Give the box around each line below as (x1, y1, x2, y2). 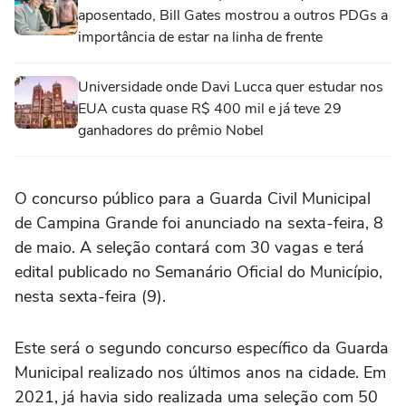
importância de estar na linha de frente (78, 27, 323, 47)
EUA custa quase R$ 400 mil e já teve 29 (78, 99, 342, 119)
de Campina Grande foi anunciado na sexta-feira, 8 (14, 212, 383, 234)
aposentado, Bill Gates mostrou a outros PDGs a (78, 5, 388, 25)
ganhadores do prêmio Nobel (78, 121, 264, 140)
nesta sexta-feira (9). (14, 285, 166, 307)
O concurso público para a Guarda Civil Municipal (14, 188, 371, 209)
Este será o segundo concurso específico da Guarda (14, 337, 389, 359)
